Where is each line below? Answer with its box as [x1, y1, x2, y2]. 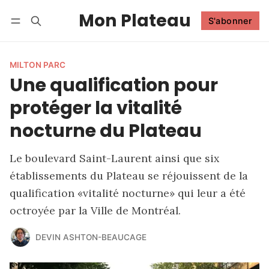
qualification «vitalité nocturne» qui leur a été [10, 186, 246, 200]
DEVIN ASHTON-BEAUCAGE [35, 232, 147, 242]
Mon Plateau [78, 8, 191, 32]
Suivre [211, 28, 239, 39]
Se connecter [21, 29, 74, 38]
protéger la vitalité [10, 95, 182, 121]
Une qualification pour [10, 72, 218, 98]
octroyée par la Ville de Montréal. [10, 204, 181, 217]
